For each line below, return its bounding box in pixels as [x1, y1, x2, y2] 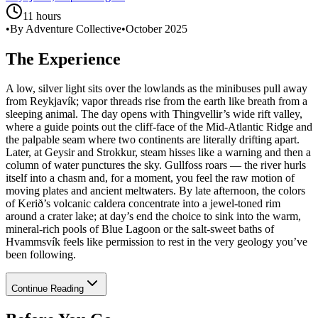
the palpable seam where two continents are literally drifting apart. [6, 133, 300, 146]
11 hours [23, 9, 61, 22]
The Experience [6, 49, 121, 68]
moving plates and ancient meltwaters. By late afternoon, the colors [6, 185, 305, 197]
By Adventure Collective [10, 22, 121, 35]
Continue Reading [11, 283, 84, 295]
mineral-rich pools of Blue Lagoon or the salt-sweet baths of [6, 223, 274, 236]
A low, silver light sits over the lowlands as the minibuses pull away [6, 82, 307, 95]
